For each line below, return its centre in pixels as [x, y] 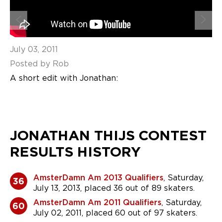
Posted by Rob [39, 64]
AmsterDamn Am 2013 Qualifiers [98, 178]
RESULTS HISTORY [75, 152]
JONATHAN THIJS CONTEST [108, 136]
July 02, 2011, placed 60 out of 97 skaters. [115, 213]
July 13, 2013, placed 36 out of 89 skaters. [114, 188]
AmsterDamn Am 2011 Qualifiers [97, 203]
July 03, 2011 [34, 50]
